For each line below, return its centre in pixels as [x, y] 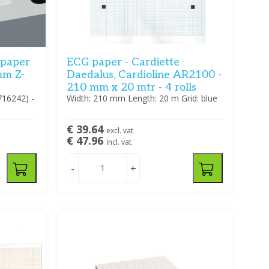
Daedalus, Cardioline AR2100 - [144, 75]
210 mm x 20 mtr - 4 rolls [131, 88]
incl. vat [119, 142]
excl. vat [119, 131]
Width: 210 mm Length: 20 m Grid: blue [142, 98]
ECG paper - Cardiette [123, 62]
